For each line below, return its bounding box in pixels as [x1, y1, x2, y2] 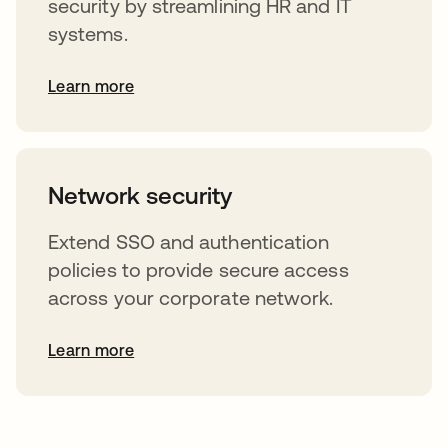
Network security [48, 181, 232, 209]
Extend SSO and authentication [48, 229, 330, 253]
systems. [48, 21, 128, 45]
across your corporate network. [48, 285, 334, 309]
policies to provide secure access [48, 257, 349, 281]
